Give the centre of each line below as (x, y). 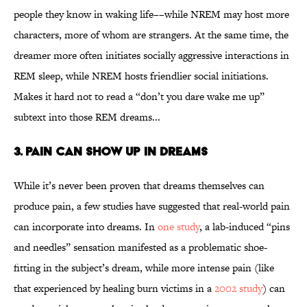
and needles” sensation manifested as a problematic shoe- (140, 247)
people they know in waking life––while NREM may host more (151, 14)
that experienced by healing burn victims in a (114, 288)
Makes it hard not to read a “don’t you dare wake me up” (139, 97)
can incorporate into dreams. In (86, 227)
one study (179, 227)
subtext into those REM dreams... (88, 117)
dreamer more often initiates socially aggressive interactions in (151, 56)
